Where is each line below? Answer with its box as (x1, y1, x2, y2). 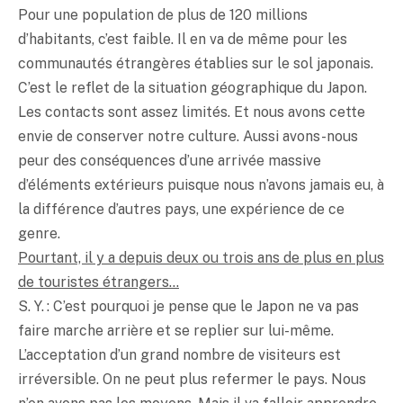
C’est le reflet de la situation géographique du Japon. (18, 78, 367, 96)
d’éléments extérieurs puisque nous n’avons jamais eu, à (18, 175, 384, 193)
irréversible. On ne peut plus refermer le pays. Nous (18, 370, 366, 388)
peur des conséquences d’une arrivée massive (18, 151, 321, 169)
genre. (18, 224, 60, 242)
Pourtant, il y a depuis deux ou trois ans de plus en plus (18, 248, 384, 266)
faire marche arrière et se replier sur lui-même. (18, 321, 334, 339)
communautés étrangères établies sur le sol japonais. (18, 54, 373, 72)
